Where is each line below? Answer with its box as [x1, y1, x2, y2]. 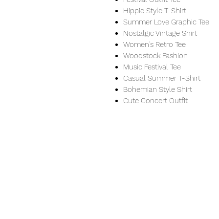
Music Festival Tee [123, 63, 181, 72]
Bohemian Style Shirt [123, 85, 192, 94]
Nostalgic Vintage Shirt [123, 29, 197, 38]
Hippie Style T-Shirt [123, 6, 186, 16]
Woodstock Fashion [123, 51, 188, 61]
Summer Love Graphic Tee [123, 18, 209, 27]
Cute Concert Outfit [123, 96, 188, 106]
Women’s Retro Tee [123, 40, 186, 49]
